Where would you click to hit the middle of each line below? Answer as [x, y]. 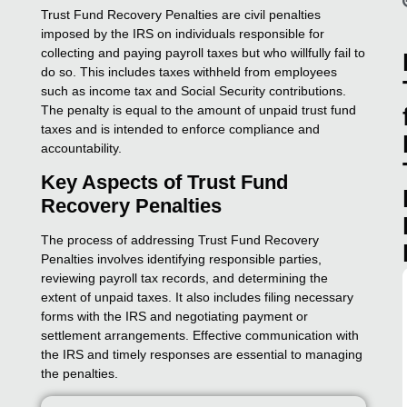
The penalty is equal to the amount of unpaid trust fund [199, 109]
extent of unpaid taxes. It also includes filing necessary [198, 297]
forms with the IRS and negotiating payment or [175, 316]
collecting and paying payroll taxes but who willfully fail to [203, 52]
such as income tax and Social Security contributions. [194, 90]
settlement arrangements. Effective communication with [200, 335]
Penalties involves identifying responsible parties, [182, 258]
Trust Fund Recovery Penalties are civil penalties [181, 14]
